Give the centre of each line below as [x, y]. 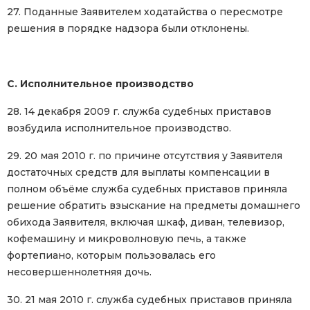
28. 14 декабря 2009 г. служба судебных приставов [139, 112]
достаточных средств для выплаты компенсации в [138, 173]
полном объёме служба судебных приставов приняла [147, 189]
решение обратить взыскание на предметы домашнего [154, 206]
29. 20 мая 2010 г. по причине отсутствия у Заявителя [145, 156]
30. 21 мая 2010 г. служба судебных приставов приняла [149, 300]
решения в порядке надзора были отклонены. [128, 29]
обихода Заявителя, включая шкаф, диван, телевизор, [146, 222]
